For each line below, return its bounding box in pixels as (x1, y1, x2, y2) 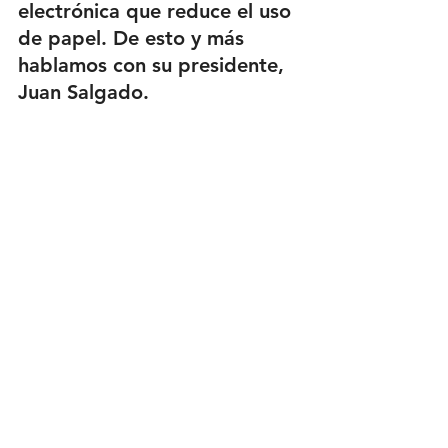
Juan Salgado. (18, 80, 149, 104)
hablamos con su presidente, (18, 53, 290, 77)
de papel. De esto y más (18, 26, 250, 50)
